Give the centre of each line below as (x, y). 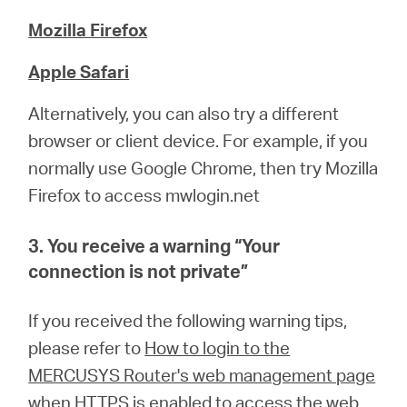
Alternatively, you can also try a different (184, 113)
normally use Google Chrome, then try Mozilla (203, 168)
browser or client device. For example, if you (199, 140)
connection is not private (135, 271)
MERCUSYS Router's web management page (202, 375)
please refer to (87, 347)
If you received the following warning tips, (188, 320)
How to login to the (218, 347)
